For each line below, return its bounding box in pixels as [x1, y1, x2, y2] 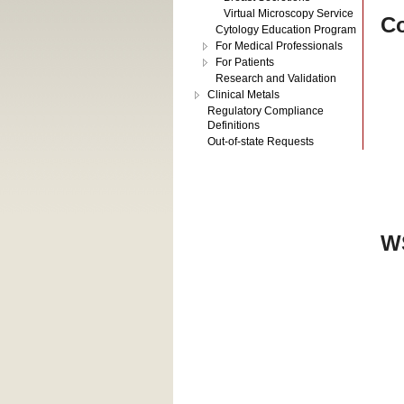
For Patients [216, 56, 274, 69]
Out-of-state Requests [207, 135, 314, 148]
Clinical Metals [207, 88, 280, 101]
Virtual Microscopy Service [224, 7, 353, 20]
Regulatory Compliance [207, 105, 324, 117]
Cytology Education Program [216, 23, 356, 36]
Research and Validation [216, 72, 336, 85]
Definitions [207, 119, 260, 132]
